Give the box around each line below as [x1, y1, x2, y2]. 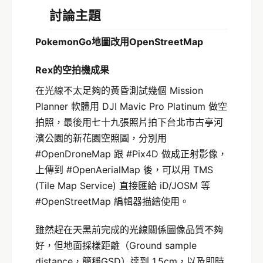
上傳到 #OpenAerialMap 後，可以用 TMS [35, 164, 213, 176]
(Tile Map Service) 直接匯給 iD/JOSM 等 [35, 180, 210, 192]
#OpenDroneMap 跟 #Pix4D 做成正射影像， [35, 148, 227, 160]
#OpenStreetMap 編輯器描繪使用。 [35, 195, 189, 208]
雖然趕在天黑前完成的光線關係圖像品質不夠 [35, 224, 223, 236]
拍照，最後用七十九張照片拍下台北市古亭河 [35, 116, 223, 129]
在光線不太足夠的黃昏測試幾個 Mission [35, 85, 203, 97]
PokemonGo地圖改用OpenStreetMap [35, 36, 203, 48]
